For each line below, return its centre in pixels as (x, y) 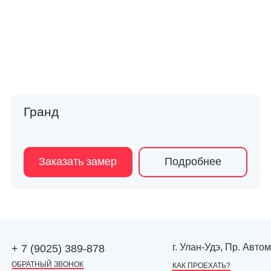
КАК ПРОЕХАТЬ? (201, 265)
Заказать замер (78, 162)
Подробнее (193, 162)
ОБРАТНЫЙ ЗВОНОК (47, 264)
